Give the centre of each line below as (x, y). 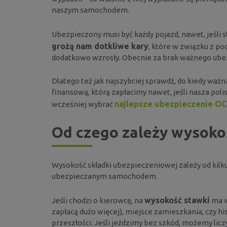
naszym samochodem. (90, 10)
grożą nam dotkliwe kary (100, 46)
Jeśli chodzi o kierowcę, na (98, 200)
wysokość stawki (177, 200)
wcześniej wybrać (83, 104)
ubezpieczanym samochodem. (105, 176)
